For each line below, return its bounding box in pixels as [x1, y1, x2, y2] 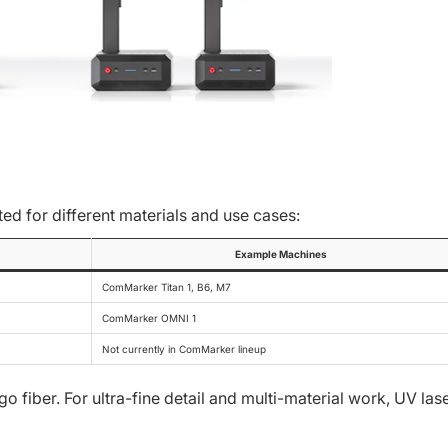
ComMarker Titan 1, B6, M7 [102, 281, 231, 293]
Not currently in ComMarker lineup [102, 343, 266, 355]
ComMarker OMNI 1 [102, 312, 196, 324]
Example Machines [235, 248, 327, 260]
